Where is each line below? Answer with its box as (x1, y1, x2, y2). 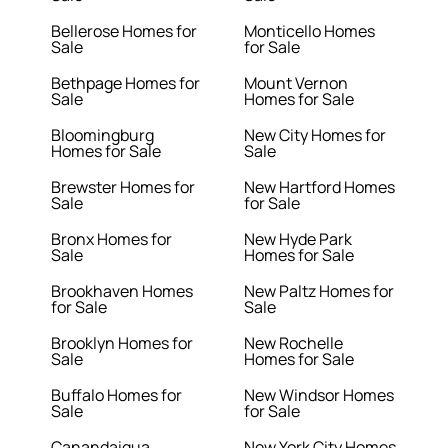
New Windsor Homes (244, 384, 394, 407)
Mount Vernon (244, 72, 348, 95)
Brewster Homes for (51, 176, 196, 199)
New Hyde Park (244, 228, 352, 251)
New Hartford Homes (244, 176, 395, 199)
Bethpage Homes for (51, 72, 201, 95)
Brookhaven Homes (51, 280, 194, 303)
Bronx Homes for (51, 228, 173, 251)
